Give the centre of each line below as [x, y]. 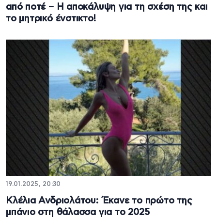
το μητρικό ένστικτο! [51, 18]
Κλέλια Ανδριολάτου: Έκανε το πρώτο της [99, 201]
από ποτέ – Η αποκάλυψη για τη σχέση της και [107, 7]
